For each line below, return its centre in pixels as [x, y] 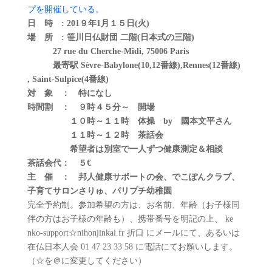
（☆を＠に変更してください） [87, 261]
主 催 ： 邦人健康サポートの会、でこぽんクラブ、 [133, 177]
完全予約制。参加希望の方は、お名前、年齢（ [116, 205]
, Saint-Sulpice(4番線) [68, 80]
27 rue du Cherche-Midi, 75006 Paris [108, 52]
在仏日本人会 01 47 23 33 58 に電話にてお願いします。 [132, 247]
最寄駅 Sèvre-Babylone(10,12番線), [105, 66]
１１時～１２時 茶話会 [95, 135]
